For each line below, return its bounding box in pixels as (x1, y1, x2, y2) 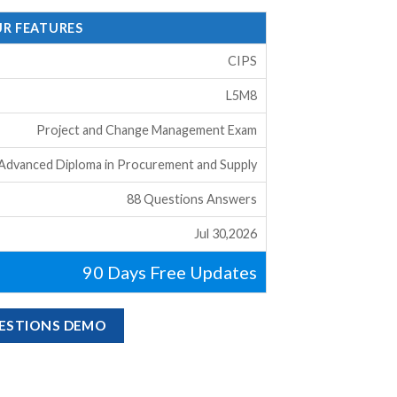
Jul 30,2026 (193, 225, 257, 241)
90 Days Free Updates (82, 261, 257, 283)
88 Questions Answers (126, 191, 257, 206)
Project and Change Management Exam (35, 121, 257, 137)
